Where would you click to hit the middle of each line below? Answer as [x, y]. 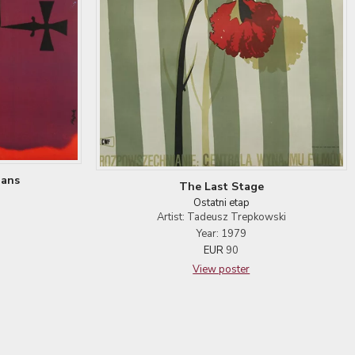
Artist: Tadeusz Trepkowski [221, 217]
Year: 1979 [221, 233]
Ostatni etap [221, 202]
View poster [221, 269]
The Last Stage [221, 186]
